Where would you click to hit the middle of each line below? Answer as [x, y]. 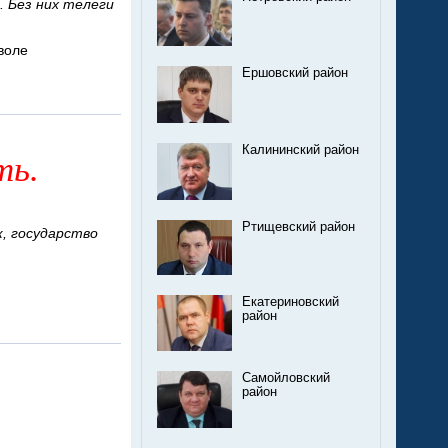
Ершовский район [295, 73]
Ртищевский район [298, 226]
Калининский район [300, 149]
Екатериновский [290, 302]
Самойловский [286, 378]
